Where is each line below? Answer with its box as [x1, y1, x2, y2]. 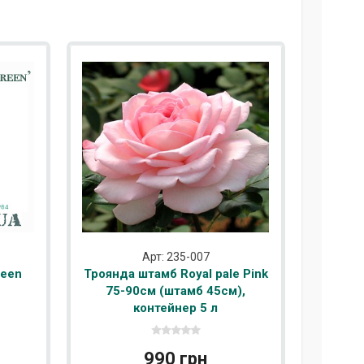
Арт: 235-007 [141, 250, 210, 264]
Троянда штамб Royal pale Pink [83, 266, 268, 282]
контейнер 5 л [133, 301, 219, 316]
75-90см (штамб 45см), [106, 284, 246, 299]
